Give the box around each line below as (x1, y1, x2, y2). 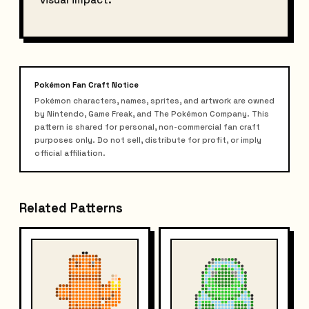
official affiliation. (34, 148, 106, 159)
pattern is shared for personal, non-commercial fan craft (34, 122, 260, 132)
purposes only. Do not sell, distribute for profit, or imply (34, 135, 261, 146)
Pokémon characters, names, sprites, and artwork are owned (34, 96, 275, 106)
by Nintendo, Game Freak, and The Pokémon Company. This (34, 109, 269, 119)
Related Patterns (19, 200, 123, 217)
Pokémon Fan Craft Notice (34, 80, 139, 90)
